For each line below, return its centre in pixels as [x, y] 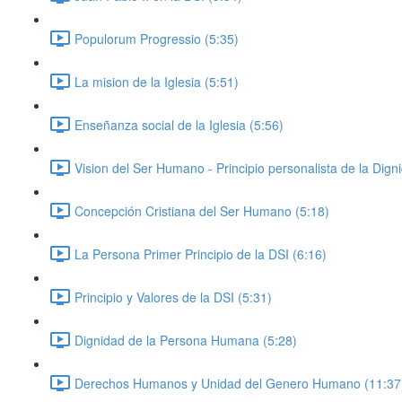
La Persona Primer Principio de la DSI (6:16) [201, 253]
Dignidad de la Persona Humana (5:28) [186, 340]
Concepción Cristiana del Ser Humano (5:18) [202, 210]
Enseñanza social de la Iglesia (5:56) [179, 124]
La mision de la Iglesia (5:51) [157, 81]
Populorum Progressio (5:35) [157, 38]
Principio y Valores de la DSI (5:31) [173, 297]
